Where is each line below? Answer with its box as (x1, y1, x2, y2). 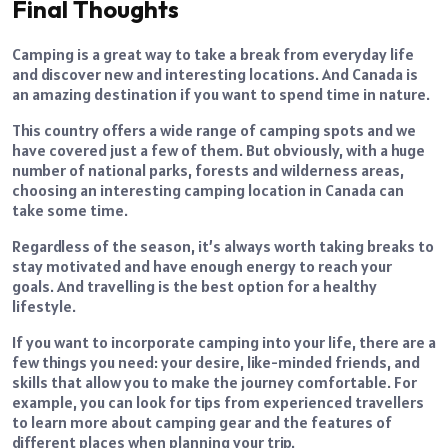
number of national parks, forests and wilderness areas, (12, 160, 404, 181)
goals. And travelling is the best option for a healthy (12, 276, 377, 297)
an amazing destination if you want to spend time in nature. (12, 84, 430, 105)
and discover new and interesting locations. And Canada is (12, 64, 418, 85)
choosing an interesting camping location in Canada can (12, 180, 404, 201)
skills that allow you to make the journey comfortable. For (12, 372, 417, 393)
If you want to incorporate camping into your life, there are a (12, 332, 436, 353)
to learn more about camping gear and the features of (12, 412, 392, 433)
